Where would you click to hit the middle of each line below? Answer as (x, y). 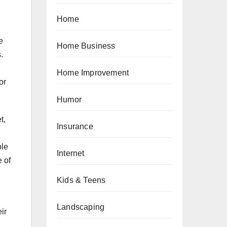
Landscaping (81, 207)
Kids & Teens (81, 180)
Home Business (86, 46)
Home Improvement (93, 73)
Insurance (75, 126)
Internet (71, 153)
